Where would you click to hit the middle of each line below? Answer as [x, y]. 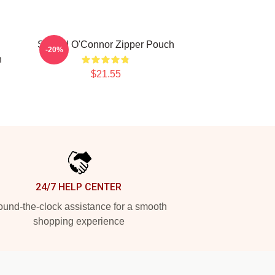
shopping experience [79, 221]
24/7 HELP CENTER [79, 187]
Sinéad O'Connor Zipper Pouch [106, 45]
